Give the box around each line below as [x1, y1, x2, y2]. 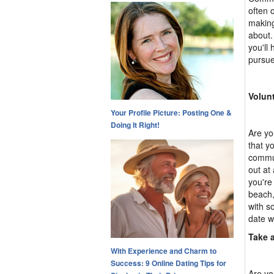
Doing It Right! [111, 119, 160, 131]
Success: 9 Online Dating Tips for [111, 257, 226, 269]
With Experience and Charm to [111, 245, 217, 257]
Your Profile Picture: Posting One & [111, 107, 232, 119]
